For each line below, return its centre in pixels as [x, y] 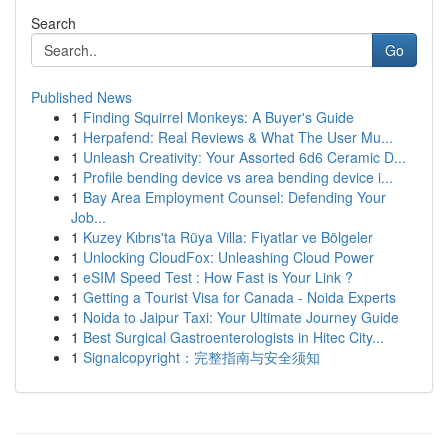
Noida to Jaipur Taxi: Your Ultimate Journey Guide [241, 317]
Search [53, 23]
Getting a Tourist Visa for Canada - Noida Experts [239, 297]
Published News [81, 97]
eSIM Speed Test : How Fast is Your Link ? [218, 277]
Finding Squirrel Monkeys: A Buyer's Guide [218, 117]
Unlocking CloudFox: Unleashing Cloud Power [228, 257]
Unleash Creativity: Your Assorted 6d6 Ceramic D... [244, 157]
